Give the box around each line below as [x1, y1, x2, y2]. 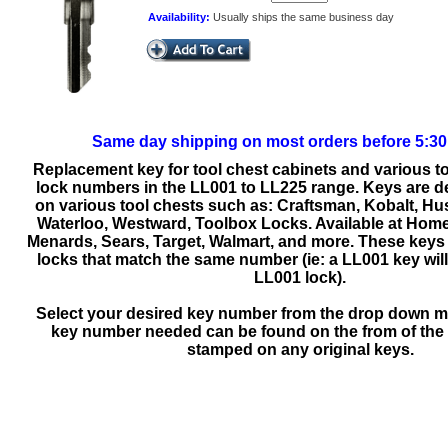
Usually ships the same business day [213, 11, 394, 23]
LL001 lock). [254, 269, 346, 286]
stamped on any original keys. [186, 341, 414, 358]
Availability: [148, 11, 213, 23]
